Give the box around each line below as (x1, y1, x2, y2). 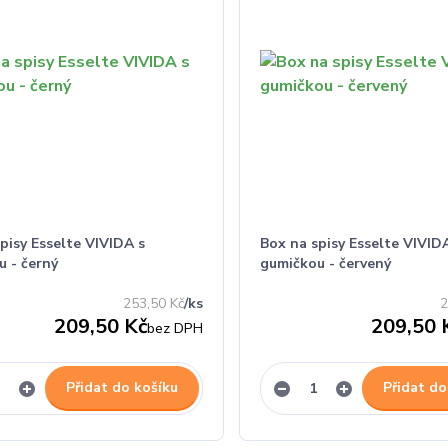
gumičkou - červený (259, 254, 391, 273)
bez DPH (146, 318, 203, 338)
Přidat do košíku (65, 378, 178, 397)
